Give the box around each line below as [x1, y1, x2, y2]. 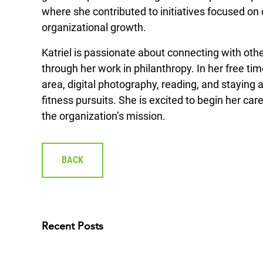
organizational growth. [42, 21, 146, 34]
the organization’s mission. [42, 110, 166, 123]
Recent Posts [42, 219, 103, 233]
